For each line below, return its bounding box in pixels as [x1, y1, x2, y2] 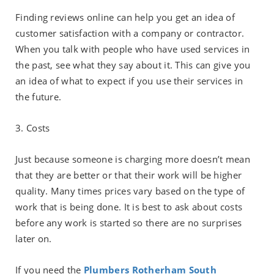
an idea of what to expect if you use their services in [15, 74, 243, 87]
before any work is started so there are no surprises [15, 216, 242, 229]
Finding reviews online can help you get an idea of [15, 10, 235, 23]
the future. [15, 90, 64, 103]
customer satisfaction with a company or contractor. [15, 26, 245, 39]
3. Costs [15, 121, 53, 134]
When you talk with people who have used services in [15, 42, 250, 55]
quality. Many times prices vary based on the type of [15, 184, 245, 197]
